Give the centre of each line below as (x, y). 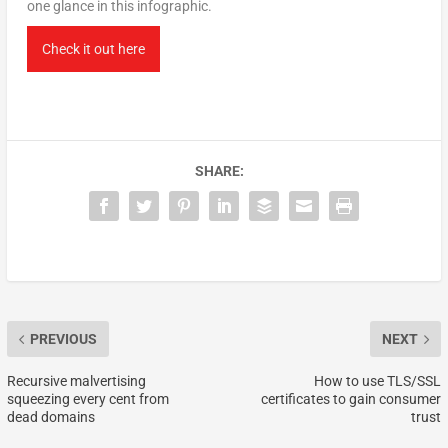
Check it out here (93, 49)
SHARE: (219, 171)
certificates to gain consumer (351, 399)
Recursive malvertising (76, 381)
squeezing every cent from (87, 399)
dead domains (50, 417)
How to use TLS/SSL (378, 381)
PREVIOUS (63, 339)
